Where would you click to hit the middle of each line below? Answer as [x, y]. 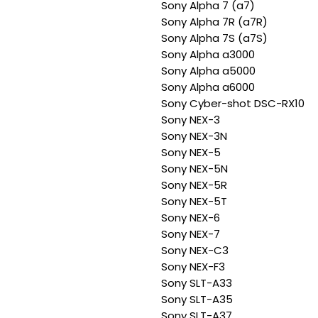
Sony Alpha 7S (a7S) [214, 38]
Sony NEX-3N [194, 136]
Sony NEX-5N [194, 169]
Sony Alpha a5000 [208, 71]
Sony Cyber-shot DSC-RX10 [233, 103]
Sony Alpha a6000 [208, 87]
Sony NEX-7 [191, 234]
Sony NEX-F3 [193, 267]
